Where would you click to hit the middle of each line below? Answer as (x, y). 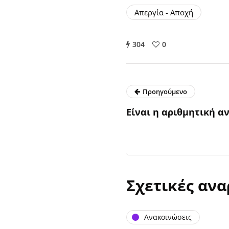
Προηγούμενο (165, 91)
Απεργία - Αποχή (164, 12)
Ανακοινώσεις (168, 217)
